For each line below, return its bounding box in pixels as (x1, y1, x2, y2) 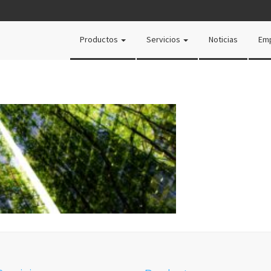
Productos (80, 34, 120, 45)
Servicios (146, 34, 182, 45)
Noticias (209, 34, 238, 45)
